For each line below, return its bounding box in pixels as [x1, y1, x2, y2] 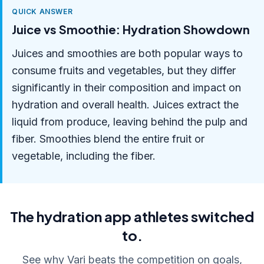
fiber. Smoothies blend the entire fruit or [12, 133, 204, 145]
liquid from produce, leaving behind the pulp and [12, 115, 247, 128]
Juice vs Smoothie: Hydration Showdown [12, 22, 250, 37]
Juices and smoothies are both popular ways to [12, 47, 243, 60]
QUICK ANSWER [12, 7, 73, 16]
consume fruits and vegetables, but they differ [12, 64, 236, 77]
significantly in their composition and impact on [12, 81, 241, 94]
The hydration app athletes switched [10, 207, 254, 225]
